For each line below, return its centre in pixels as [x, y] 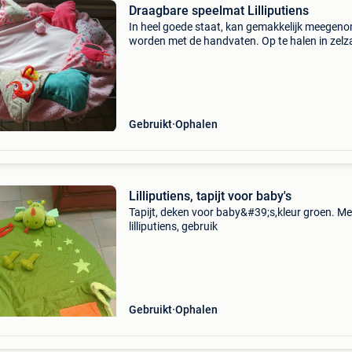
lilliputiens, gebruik [173, 226]
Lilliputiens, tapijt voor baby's [210, 196]
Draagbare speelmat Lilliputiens [218, 11]
